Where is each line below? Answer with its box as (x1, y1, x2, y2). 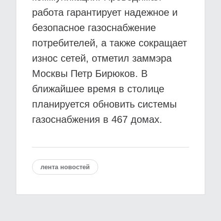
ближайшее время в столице (32, 83, 164, 94)
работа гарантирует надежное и (32, 7, 178, 18)
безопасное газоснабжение (32, 22, 156, 33)
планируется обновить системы (32, 99, 177, 110)
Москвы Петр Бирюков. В (32, 68, 147, 79)
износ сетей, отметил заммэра (32, 53, 172, 64)
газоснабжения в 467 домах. (32, 114, 162, 125)
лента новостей (40, 163, 90, 171)
